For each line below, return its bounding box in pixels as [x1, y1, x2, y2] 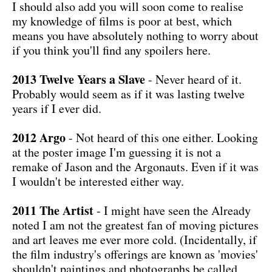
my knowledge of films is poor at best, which [12, 12, 232, 29]
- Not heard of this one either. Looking [66, 129, 258, 146]
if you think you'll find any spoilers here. [12, 41, 211, 58]
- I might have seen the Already [93, 202, 251, 219]
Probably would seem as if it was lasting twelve [12, 85, 245, 102]
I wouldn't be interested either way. [12, 172, 184, 189]
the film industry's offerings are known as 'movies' [12, 245, 258, 262]
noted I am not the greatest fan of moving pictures [12, 216, 259, 233]
